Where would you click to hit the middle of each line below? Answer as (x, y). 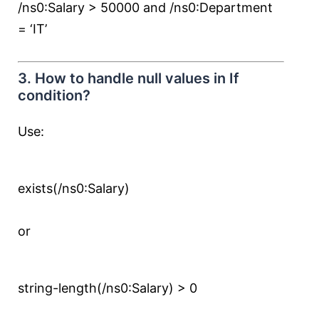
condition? (54, 95)
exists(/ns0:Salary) (74, 188)
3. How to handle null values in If (129, 78)
